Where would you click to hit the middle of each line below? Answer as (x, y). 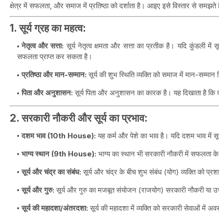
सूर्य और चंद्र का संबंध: (51, 172)
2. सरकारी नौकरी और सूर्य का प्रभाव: (79, 118)
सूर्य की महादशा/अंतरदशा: (55, 208)
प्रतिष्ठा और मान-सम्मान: (54, 75)
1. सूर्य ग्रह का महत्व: (48, 28)
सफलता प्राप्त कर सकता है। (55, 56)
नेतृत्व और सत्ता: (43, 46)
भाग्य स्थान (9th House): (59, 153)
